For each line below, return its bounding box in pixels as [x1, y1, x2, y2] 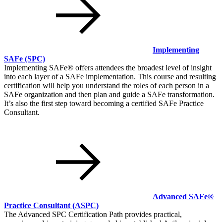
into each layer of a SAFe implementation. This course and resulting [4, 72, 216, 81]
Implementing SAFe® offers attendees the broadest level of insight [4, 63, 212, 72]
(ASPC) [72, 201, 99, 210]
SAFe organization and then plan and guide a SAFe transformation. [4, 90, 215, 99]
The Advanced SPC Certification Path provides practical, [4, 210, 182, 219]
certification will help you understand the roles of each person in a [4, 81, 209, 90]
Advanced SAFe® [153, 192, 214, 201]
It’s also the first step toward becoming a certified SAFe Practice [4, 99, 204, 108]
